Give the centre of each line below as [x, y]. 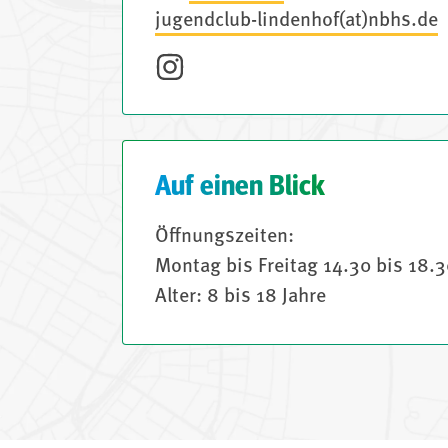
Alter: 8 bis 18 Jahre [240, 297]
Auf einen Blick [240, 187]
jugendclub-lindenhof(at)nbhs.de [296, 21]
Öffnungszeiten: [224, 237]
